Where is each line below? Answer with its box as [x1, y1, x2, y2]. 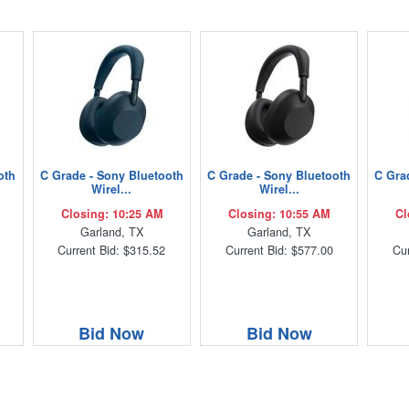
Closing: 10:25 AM [60, 204, 163, 222]
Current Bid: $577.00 [225, 241, 333, 258]
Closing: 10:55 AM [228, 204, 330, 222]
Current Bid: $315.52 [58, 241, 166, 258]
